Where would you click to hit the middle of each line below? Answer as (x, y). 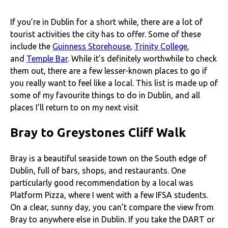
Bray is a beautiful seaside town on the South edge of (108, 158)
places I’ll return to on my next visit (74, 107)
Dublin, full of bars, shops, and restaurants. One (98, 170)
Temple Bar (47, 58)
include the (31, 46)
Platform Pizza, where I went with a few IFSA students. (109, 195)
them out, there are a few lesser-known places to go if (109, 70)
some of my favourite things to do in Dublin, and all (105, 95)
